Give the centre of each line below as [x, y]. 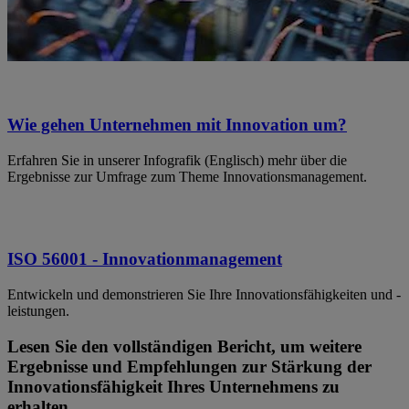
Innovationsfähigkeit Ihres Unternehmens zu [173, 386]
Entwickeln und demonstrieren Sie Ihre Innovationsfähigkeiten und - [204, 294]
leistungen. [38, 310]
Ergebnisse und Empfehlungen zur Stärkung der [189, 366]
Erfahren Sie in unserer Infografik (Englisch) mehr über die [177, 160]
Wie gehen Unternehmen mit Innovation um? [177, 124]
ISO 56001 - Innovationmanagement [145, 259]
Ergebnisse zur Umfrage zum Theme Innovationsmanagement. [187, 176]
